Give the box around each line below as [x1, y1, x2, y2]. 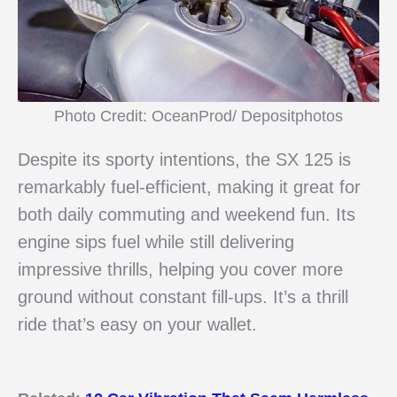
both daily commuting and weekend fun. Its [18, 204, 355, 224]
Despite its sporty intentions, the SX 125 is [18, 149, 351, 169]
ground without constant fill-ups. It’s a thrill [18, 286, 348, 307]
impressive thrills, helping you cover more [18, 259, 343, 279]
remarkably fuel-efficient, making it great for [18, 176, 361, 197]
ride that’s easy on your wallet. [18, 314, 257, 334]
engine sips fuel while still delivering [18, 231, 294, 252]
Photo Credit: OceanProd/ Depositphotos [54, 106, 343, 126]
